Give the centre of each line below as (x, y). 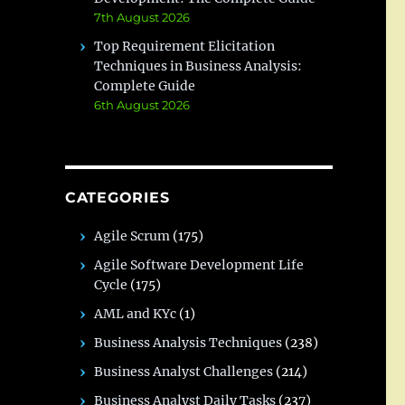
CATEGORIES (117, 198)
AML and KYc (136, 314)
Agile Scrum (132, 236)
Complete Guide (145, 86)
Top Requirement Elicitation (185, 46)
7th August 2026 (142, 17)
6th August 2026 (142, 105)
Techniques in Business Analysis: (198, 66)
